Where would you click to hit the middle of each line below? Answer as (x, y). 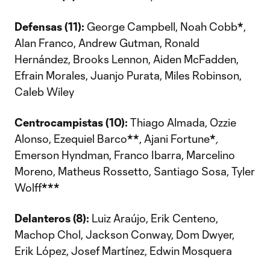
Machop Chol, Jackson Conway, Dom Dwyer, (124, 234)
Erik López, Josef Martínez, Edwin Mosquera (123, 251)
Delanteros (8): (52, 218)
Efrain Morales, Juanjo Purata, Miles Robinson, (128, 75)
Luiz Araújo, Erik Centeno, (154, 218)
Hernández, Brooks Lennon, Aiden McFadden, (127, 59)
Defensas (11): (49, 27)
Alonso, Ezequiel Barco (71, 139)
